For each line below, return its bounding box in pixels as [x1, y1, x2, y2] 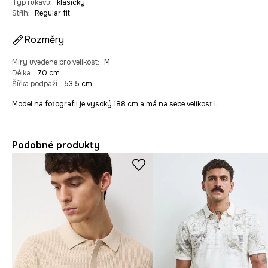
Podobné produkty [12, 139, 100, 152]
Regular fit [35, 8, 70, 19]
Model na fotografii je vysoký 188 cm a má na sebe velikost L [12, 99, 218, 109]
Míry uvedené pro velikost [12, 57, 98, 68]
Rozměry [24, 33, 64, 47]
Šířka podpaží [12, 79, 57, 89]
